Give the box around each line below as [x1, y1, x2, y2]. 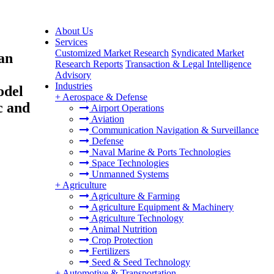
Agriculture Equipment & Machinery [89, 202, 234, 212]
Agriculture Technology [89, 213, 183, 223]
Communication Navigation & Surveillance [89, 125, 259, 135]
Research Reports [55, 59, 123, 69]
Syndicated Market [171, 48, 244, 58]
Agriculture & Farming [89, 191, 180, 201]
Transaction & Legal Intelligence [125, 59, 251, 69]
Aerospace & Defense [62, 92, 147, 102]
